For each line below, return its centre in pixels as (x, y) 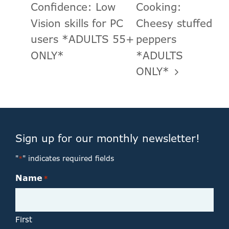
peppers (156, 39)
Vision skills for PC (77, 23)
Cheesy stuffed (174, 23)
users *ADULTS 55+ (82, 39)
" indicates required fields (68, 158)
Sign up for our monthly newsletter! (108, 139)
